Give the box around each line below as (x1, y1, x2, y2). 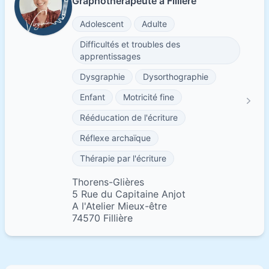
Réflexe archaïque (80, 133, 151, 143)
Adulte (142, 19, 167, 29)
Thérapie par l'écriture (80, 153, 166, 163)
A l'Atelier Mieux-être (72, 200, 167, 212)
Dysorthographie (143, 71, 208, 82)
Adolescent (80, 19, 124, 29)
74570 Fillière (72, 212, 133, 224)
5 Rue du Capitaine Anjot (72, 188, 186, 200)
